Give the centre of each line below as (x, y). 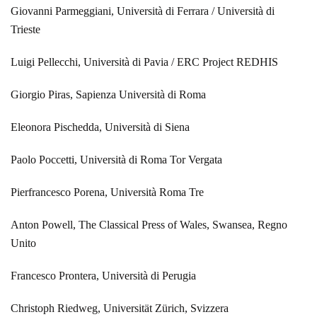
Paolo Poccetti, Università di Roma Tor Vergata (116, 159)
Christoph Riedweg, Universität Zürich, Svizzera (120, 308)
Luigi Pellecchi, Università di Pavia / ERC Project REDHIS (144, 62)
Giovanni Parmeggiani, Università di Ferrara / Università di (143, 11)
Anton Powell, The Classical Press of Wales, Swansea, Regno (149, 224)
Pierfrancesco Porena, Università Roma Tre (107, 192)
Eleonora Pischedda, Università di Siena (100, 127)
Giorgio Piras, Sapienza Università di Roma (108, 94)
